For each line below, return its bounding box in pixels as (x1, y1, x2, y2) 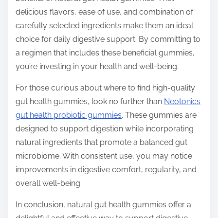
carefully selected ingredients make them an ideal (16, 21, 193, 31)
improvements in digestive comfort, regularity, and (16, 165, 197, 175)
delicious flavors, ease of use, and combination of (16, 7, 193, 17)
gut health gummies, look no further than (16, 97, 164, 107)
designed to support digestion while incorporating (16, 124, 194, 134)
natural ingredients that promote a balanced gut (16, 138, 187, 147)
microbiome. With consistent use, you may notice (16, 151, 192, 161)
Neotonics (164, 97, 200, 107)
